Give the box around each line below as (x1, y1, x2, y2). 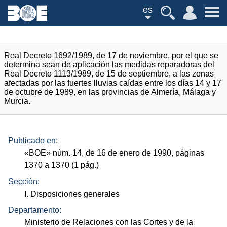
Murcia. (4, 97, 30, 105)
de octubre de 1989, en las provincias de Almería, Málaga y (4, 88, 216, 96)
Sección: (8, 177, 40, 186)
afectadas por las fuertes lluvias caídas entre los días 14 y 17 (4, 79, 221, 87)
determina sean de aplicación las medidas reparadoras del (4, 60, 214, 69)
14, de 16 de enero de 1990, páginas (70, 148, 205, 158)
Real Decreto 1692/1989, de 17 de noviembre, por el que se (4, 51, 218, 60)
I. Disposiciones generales (24, 189, 120, 198)
